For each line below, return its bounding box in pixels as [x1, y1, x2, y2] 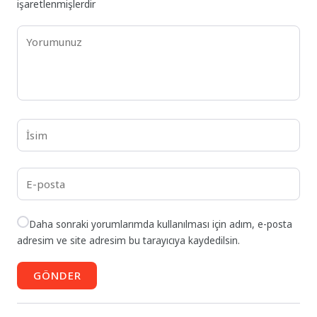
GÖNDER [33, 268, 81, 283]
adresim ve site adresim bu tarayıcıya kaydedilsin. [17, 234, 241, 248]
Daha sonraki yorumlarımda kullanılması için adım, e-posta [29, 218, 293, 231]
